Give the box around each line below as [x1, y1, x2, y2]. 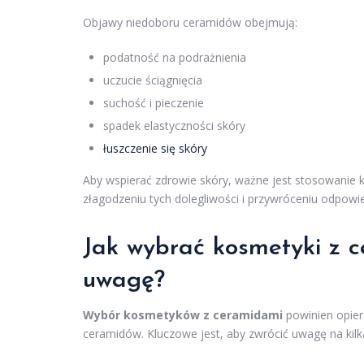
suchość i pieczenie [103, 95, 204, 111]
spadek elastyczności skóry [103, 118, 245, 134]
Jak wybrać [83, 236, 213, 262]
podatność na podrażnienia [103, 50, 246, 66]
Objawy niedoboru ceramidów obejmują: [83, 15, 297, 31]
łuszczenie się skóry [103, 141, 207, 157]
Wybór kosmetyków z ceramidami [83, 307, 283, 323]
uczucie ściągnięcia [103, 72, 202, 89]
